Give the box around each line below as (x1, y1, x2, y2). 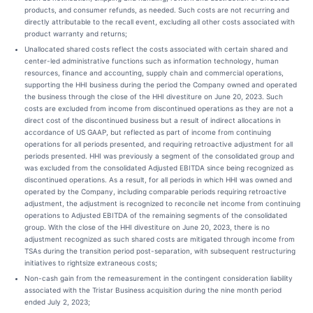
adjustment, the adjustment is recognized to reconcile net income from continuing (24, 199, 300, 208)
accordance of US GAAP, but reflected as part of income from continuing (24, 128, 271, 136)
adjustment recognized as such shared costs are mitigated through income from (24, 235, 295, 243)
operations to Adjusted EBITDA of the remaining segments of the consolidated (24, 211, 287, 219)
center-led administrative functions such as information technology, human (24, 57, 279, 65)
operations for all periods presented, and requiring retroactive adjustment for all (24, 140, 293, 148)
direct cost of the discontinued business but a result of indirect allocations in (24, 116, 281, 124)
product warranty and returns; (24, 29, 127, 38)
